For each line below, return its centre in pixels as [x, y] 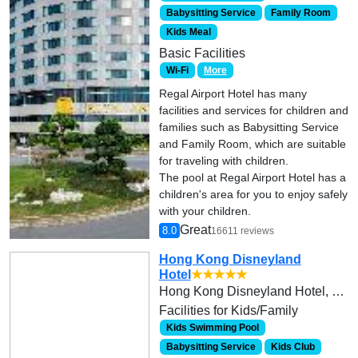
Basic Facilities [202, 54]
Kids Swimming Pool [213, 328]
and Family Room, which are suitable [252, 144]
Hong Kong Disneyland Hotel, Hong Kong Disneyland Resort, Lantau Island [338, 292]
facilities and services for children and [253, 111]
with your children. [205, 211]
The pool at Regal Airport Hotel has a [252, 178]
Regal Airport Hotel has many [233, 94]
